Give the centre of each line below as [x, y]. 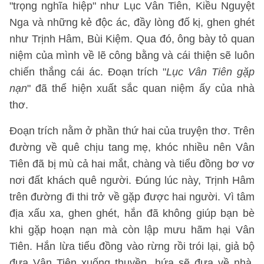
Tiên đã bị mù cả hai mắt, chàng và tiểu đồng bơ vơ [132, 164]
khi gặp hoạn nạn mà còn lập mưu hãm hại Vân [132, 230]
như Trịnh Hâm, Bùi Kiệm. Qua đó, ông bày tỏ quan [132, 39]
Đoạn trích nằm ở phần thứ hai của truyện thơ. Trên [132, 131]
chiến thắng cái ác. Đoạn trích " [88, 72]
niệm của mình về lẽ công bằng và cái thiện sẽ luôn [132, 55]
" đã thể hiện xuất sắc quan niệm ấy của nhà [141, 88]
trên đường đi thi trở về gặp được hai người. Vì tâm [132, 197]
